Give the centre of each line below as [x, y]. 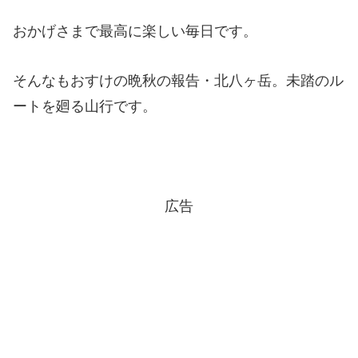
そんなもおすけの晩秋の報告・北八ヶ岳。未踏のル [178, 81]
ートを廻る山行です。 [85, 107]
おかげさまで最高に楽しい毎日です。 [135, 31]
